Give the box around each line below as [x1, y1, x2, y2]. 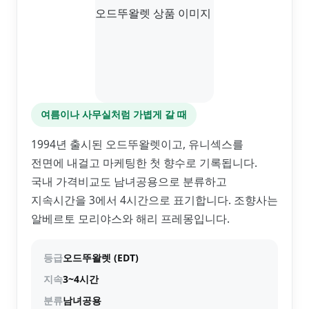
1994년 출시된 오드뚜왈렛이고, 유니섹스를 [31, 137, 243, 152]
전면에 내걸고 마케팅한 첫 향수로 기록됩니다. [31, 155, 257, 170]
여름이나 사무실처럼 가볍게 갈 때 [41, 108, 187, 121]
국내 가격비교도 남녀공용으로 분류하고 [31, 174, 227, 189]
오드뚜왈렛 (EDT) [63, 251, 139, 264]
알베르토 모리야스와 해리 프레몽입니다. [31, 211, 230, 226]
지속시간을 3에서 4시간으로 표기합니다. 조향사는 [31, 192, 278, 208]
